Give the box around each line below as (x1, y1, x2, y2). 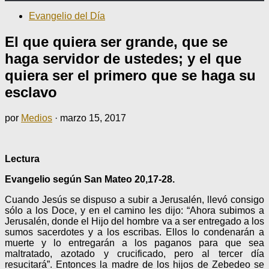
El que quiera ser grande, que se (5, 33, 228, 50)
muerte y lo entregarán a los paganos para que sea (5, 237, 264, 248)
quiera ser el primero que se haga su (5, 67, 256, 83)
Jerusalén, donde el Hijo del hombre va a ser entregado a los (5, 216, 264, 226)
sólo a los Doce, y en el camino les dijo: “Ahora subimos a (5, 205, 264, 216)
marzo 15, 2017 (60, 112, 126, 123)
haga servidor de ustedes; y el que (5, 50, 241, 67)
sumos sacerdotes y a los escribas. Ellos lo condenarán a (5, 226, 264, 237)
